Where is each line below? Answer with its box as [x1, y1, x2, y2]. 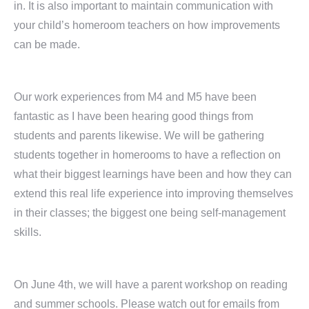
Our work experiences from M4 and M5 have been [14, 91, 257, 103]
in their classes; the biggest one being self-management [14, 207, 286, 219]
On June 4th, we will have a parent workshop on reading [14, 279, 288, 290]
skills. [14, 226, 41, 238]
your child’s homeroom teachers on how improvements [14, 19, 280, 31]
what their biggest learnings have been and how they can [14, 168, 292, 180]
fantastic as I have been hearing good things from [14, 110, 253, 122]
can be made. [14, 39, 80, 50]
